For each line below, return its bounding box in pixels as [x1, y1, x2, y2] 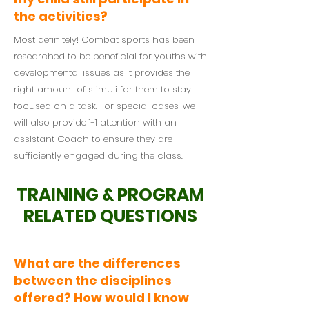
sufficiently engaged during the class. [14, 149, 183, 162]
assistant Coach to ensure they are [14, 132, 172, 146]
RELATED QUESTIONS [23, 204, 197, 228]
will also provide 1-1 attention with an [14, 116, 177, 129]
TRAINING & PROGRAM [17, 183, 204, 207]
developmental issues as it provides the [14, 66, 190, 79]
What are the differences [14, 255, 181, 272]
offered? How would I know [14, 289, 189, 306]
